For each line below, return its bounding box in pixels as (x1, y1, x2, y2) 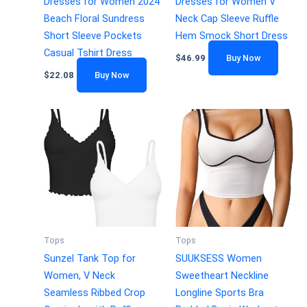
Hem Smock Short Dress (175, 29, 288, 42)
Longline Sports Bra (175, 286, 264, 299)
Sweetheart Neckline (175, 269, 269, 282)
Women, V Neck (43, 269, 115, 282)
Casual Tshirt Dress (43, 47, 132, 59)
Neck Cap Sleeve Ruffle (175, 12, 279, 25)
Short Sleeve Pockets (43, 29, 142, 42)
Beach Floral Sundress (43, 12, 145, 25)
